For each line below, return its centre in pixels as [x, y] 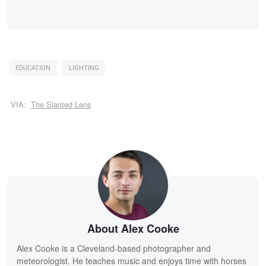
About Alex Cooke [133, 229]
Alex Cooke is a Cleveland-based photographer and [114, 248]
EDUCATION [33, 68]
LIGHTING [84, 68]
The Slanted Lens [61, 104]
